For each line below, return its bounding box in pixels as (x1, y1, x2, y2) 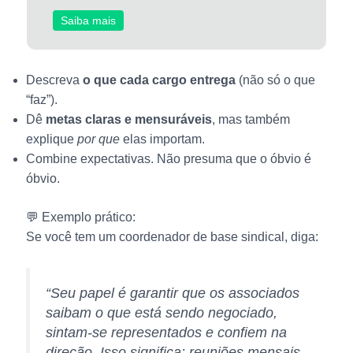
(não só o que (235, 73, 315, 87)
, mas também (211, 113, 290, 127)
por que (76, 132, 120, 147)
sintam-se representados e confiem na (45, 324, 287, 340)
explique (25, 132, 77, 147)
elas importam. (119, 132, 205, 147)
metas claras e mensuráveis (45, 113, 212, 127)
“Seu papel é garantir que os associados (45, 284, 299, 301)
